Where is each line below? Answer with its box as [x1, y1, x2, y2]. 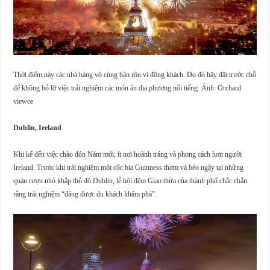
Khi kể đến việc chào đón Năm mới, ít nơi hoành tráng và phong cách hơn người [13, 149, 242, 159]
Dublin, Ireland [13, 123, 62, 132]
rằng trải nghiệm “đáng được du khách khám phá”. [13, 189, 157, 198]
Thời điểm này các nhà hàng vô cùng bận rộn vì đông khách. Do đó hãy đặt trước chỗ [13, 70, 257, 79]
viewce [13, 96, 34, 105]
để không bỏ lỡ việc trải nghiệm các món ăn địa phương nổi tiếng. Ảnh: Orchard [13, 83, 242, 92]
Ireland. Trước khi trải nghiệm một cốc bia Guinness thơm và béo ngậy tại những [13, 163, 244, 172]
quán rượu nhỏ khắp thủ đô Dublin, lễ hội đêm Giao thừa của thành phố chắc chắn [13, 176, 248, 185]
